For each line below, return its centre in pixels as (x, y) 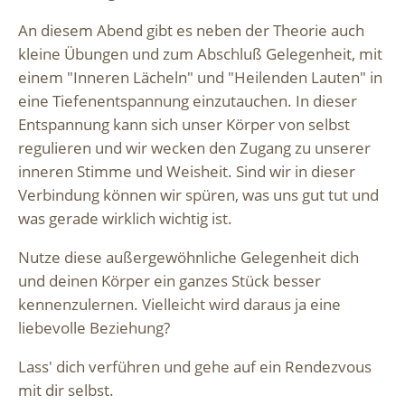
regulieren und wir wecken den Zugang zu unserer (194, 148)
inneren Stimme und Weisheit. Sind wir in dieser (187, 172)
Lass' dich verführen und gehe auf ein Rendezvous (195, 366)
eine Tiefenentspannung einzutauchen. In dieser (188, 101)
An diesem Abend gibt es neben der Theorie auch (191, 31)
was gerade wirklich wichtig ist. (125, 219)
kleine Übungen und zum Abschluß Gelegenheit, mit (200, 54)
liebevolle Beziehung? (94, 327)
